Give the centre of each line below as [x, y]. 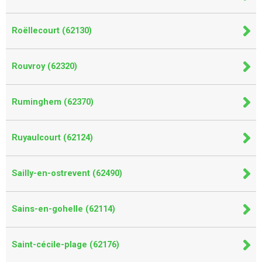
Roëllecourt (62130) [52, 30]
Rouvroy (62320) [44, 66]
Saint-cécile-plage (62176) [65, 244]
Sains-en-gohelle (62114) [63, 209]
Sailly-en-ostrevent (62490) [67, 173]
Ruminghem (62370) [53, 102]
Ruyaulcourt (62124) [52, 137]
